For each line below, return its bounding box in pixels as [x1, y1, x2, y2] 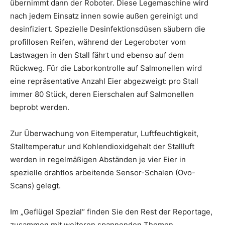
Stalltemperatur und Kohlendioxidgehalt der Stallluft [10, 141, 194, 151]
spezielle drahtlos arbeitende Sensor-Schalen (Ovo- [10, 167, 195, 177]
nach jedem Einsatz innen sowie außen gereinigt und [10, 11, 198, 21]
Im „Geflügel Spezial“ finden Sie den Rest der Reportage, [10, 206, 212, 216]
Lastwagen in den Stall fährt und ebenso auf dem [10, 50, 184, 60]
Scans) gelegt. [10, 180, 61, 190]
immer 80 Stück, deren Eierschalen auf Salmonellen [10, 89, 194, 99]
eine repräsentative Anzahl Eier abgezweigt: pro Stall [10, 76, 198, 86]
